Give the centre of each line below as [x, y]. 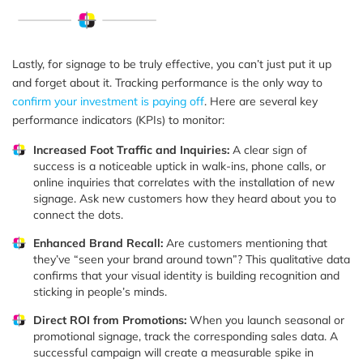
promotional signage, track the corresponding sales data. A [186, 336]
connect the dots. [78, 214]
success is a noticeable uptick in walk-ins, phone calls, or [179, 166]
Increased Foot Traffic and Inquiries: [131, 149]
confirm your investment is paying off [108, 101]
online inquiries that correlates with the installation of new [184, 182]
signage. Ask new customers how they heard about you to [185, 198]
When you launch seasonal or [265, 320]
